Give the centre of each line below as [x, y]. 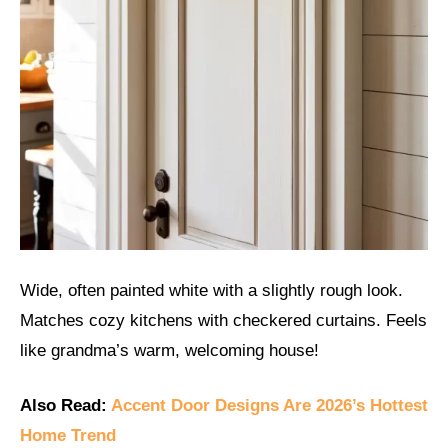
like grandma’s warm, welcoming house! [169, 350]
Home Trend [68, 436]
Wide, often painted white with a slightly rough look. [211, 290]
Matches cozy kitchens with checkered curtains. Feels [223, 320]
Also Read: [65, 406]
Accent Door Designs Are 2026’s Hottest [269, 406]
